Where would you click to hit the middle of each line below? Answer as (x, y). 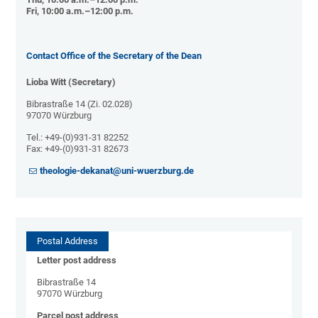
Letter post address (77, 261)
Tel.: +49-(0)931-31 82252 (78, 138)
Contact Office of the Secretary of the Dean (114, 56)
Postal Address (68, 241)
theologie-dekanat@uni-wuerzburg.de (117, 171)
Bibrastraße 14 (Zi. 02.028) (80, 104)
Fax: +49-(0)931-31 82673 (78, 149)
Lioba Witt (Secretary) (71, 82)
